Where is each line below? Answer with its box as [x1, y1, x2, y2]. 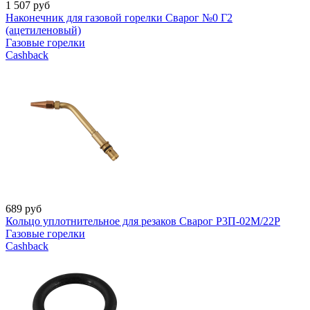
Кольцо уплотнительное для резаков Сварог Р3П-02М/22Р [6, 215, 280, 227]
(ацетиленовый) [6, 24, 81, 36]
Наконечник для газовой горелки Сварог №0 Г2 [6, 11, 232, 24]
